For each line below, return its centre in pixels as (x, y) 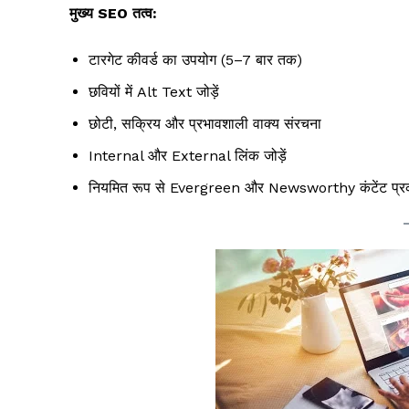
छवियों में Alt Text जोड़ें (154, 91)
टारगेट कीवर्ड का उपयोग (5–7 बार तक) (195, 59)
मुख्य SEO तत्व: (113, 13)
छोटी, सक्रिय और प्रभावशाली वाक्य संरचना (205, 123)
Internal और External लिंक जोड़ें (188, 155)
